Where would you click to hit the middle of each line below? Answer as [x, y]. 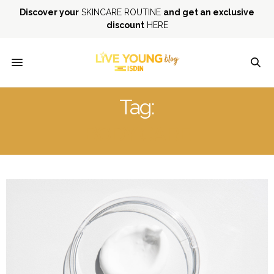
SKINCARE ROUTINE [121, 12]
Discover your [49, 12]
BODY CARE [137, 134]
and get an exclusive [209, 12]
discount [125, 25]
